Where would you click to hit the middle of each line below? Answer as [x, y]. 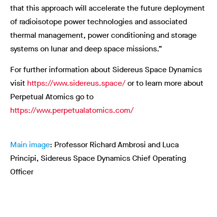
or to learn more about [164, 83]
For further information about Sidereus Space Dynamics [106, 70]
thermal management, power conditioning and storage [103, 35]
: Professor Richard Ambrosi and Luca [114, 145]
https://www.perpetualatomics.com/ [72, 110]
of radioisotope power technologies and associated [99, 22]
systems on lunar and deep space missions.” [86, 49]
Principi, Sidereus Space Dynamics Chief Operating [98, 158]
